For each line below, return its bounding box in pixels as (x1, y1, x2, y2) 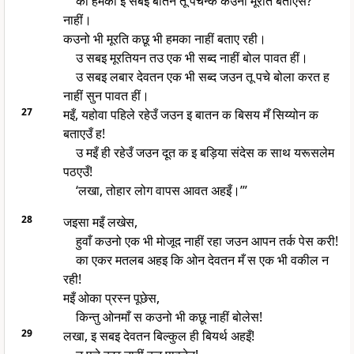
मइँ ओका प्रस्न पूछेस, (62, 289, 160, 307)
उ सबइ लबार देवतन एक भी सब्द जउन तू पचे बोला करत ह (75, 68, 330, 86)
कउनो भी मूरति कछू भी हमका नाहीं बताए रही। (62, 30, 266, 48)
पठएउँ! (62, 163, 92, 181)
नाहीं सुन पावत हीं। (62, 87, 149, 105)
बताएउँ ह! (62, 125, 105, 143)
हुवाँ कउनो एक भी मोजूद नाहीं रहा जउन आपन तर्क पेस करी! (75, 232, 338, 250)
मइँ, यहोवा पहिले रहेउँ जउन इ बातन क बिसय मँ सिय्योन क (62, 106, 318, 124)
